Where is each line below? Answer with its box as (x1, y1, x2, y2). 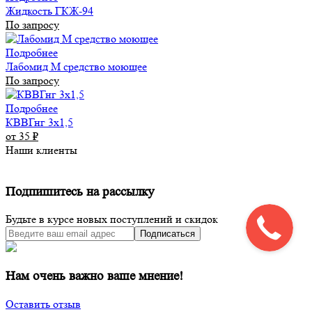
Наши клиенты (6, 143, 77, 157)
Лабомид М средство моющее (6, 59, 147, 73)
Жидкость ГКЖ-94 (6, 3, 93, 17)
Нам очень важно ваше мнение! (6, 268, 183, 283)
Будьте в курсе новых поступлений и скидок (6, 212, 218, 226)
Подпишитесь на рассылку (6, 184, 155, 199)
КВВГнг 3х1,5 (6, 115, 73, 129)
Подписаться (140, 228, 195, 240)
